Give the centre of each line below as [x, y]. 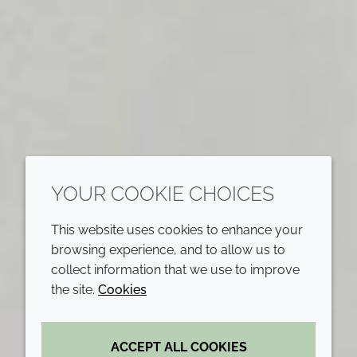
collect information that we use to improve [175, 270]
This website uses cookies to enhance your [177, 230]
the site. [75, 290]
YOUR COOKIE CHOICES [163, 194]
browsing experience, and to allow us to [168, 250]
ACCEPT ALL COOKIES [178, 347]
